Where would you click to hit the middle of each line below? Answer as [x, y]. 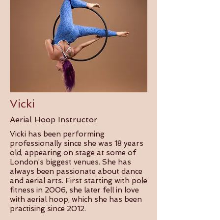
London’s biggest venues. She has [70, 162]
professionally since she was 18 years [77, 143]
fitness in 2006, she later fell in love [74, 190]
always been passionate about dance [76, 171]
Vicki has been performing [57, 134]
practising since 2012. [49, 209]
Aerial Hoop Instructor [55, 120]
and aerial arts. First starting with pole [79, 181]
